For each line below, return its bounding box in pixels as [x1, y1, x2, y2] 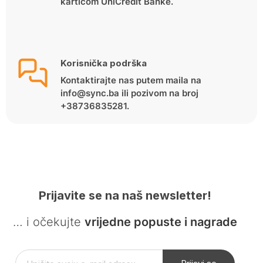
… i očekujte [12, 215, 85, 230]
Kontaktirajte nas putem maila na [60, 74, 201, 86]
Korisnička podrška [60, 57, 147, 69]
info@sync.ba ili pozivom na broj [60, 87, 198, 99]
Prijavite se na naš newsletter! [38, 188, 211, 203]
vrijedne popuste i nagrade [84, 215, 237, 230]
